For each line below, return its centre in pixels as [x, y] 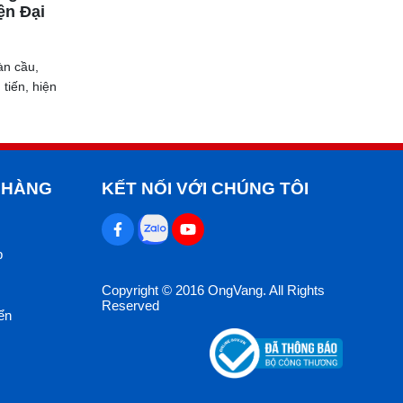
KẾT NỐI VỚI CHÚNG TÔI [205, 188]
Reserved [130, 305]
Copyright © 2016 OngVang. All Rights [213, 290]
